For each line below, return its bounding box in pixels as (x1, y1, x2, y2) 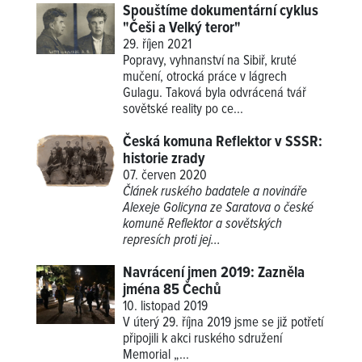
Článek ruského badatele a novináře (123, 183, 308, 201)
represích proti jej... (123, 231, 221, 250)
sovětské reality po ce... (123, 100, 244, 119)
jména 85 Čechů (123, 280, 222, 300)
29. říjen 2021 (123, 36, 192, 54)
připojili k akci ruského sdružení (123, 330, 283, 348)
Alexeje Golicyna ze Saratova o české (123, 199, 314, 217)
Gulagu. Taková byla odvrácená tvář (123, 84, 307, 103)
